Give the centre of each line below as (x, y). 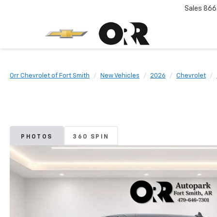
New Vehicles (120, 76)
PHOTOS (37, 137)
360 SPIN (91, 137)
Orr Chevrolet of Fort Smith (50, 76)
